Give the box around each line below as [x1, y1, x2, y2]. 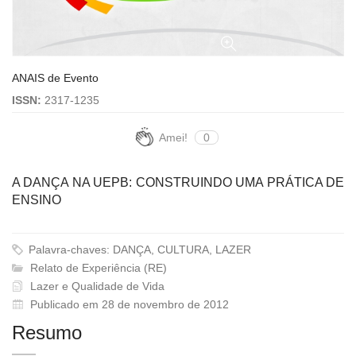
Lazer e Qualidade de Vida [27, 279, 164, 292]
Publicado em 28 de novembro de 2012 [30, 297, 229, 311]
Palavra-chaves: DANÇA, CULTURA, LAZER [25, 242, 251, 256]
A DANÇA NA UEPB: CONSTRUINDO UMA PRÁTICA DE [12, 175, 344, 189]
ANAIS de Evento [12, 71, 99, 84]
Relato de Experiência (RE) [27, 261, 167, 274]
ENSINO [12, 192, 61, 207]
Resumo [12, 321, 82, 343]
